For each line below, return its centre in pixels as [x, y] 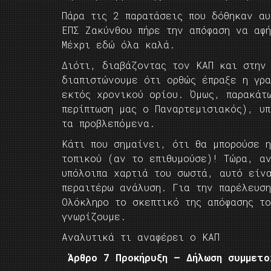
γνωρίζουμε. [100, 216]
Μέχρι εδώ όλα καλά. [119, 44]
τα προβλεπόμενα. [109, 123]
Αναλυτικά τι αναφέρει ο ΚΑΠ [141, 237]
